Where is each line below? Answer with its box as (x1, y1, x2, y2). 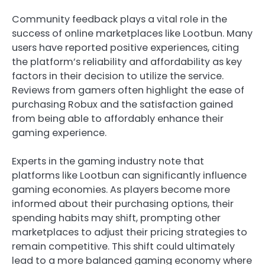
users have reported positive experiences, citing (12, 41, 239, 55)
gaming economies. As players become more (12, 183, 230, 197)
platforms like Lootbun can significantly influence (12, 169, 247, 183)
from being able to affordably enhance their (12, 112, 224, 126)
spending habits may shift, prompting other (12, 211, 221, 225)
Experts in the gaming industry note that (12, 154, 204, 169)
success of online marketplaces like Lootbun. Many (12, 27, 253, 41)
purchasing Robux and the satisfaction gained (12, 98, 233, 112)
